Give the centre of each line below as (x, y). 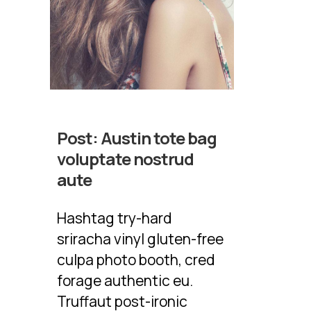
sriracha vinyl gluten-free (140, 239)
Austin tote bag (159, 138)
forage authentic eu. (125, 281)
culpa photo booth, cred (136, 260)
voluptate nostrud (126, 159)
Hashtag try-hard (114, 218)
